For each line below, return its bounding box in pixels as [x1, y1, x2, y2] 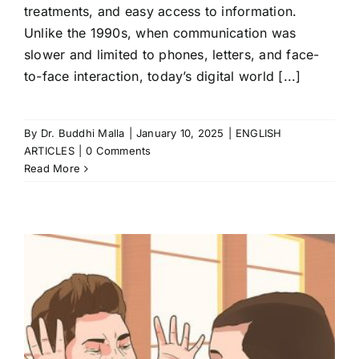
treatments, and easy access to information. [24, 3, 297, 20]
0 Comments [86, 144, 151, 158]
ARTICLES [24, 144, 75, 158]
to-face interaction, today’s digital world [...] [24, 68, 301, 85]
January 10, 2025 [135, 127, 224, 140]
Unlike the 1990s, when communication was [24, 25, 296, 42]
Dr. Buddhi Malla [40, 127, 125, 140]
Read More [24, 162, 81, 175]
